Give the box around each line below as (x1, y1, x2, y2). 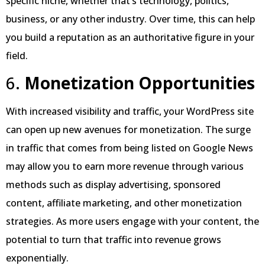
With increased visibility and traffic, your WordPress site (6, 104, 254, 118)
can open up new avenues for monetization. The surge (6, 122, 251, 136)
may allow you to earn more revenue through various (6, 159, 244, 173)
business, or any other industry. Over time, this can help (6, 12, 255, 25)
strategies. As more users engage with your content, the (6, 214, 259, 228)
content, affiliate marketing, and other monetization (6, 196, 242, 209)
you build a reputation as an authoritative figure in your (6, 30, 254, 44)
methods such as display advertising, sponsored (6, 177, 221, 191)
